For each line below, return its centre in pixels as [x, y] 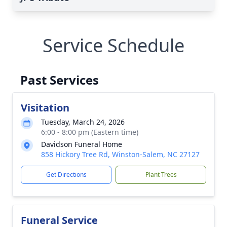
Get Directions [66, 175]
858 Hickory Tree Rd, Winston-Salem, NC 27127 [120, 154]
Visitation [45, 108]
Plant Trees [161, 175]
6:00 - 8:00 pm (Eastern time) [90, 132]
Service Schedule [113, 45]
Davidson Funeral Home [82, 144]
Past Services [60, 80]
